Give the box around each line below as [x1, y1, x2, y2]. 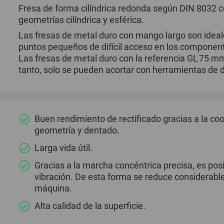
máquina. [34, 182, 72, 193]
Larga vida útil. [34, 142, 93, 153]
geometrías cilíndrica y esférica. [18, 14, 144, 25]
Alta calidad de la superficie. [34, 200, 146, 211]
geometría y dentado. [34, 124, 120, 135]
